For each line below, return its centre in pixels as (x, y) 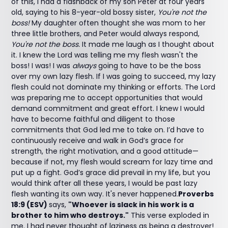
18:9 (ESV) (30, 205)
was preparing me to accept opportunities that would (107, 98)
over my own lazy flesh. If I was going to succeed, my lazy (114, 76)
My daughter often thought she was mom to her (118, 23)
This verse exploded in (169, 215)
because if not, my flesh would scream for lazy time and (112, 162)
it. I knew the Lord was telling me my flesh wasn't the (105, 55)
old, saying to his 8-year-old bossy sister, (85, 12)
